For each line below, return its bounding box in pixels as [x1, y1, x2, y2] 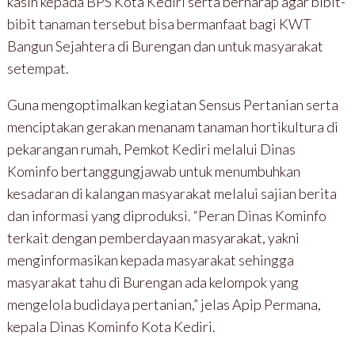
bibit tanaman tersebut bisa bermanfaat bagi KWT [6, 14, 311, 32]
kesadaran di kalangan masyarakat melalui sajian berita [6, 184, 337, 202]
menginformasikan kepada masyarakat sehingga [6, 250, 294, 269]
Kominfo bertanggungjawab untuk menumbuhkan [6, 162, 300, 180]
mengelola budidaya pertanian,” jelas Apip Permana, [6, 295, 321, 313]
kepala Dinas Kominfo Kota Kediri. [6, 317, 216, 335]
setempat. [6, 59, 69, 77]
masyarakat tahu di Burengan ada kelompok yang [6, 273, 299, 291]
